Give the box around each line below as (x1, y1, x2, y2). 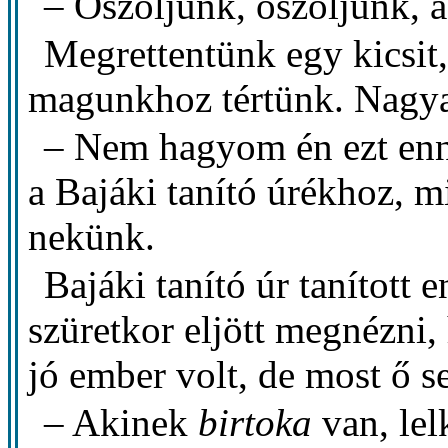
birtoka (198, 401, 313, 445)
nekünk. (28, 214, 156, 258)
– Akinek (44, 401, 199, 445)
